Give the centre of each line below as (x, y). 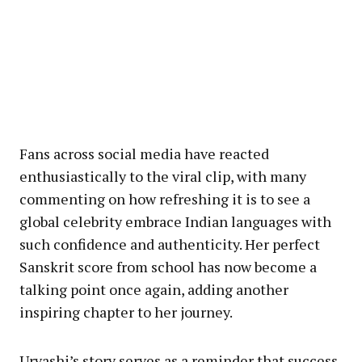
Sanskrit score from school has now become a (168, 266)
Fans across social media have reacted (144, 153)
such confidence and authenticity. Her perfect (170, 244)
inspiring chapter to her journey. (126, 311)
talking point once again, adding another (154, 289)
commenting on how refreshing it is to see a (165, 198)
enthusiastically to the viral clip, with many (163, 176)
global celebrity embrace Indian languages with (175, 221)
